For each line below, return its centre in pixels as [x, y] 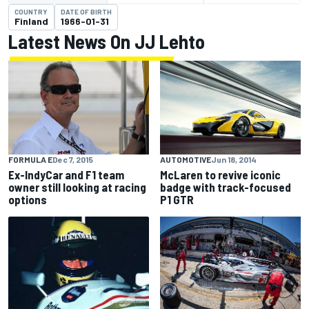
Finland [31, 21]
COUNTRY [31, 12]
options [28, 199]
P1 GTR [177, 199]
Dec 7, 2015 [73, 159]
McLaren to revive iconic [220, 174]
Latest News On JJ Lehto [107, 41]
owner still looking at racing [77, 187]
